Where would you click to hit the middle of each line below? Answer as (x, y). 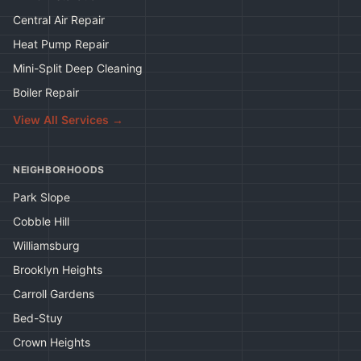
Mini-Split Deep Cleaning (78, 68)
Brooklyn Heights (58, 270)
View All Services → (68, 120)
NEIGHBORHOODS (59, 170)
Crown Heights (52, 342)
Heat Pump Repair (61, 44)
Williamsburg (46, 245)
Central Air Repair (59, 20)
